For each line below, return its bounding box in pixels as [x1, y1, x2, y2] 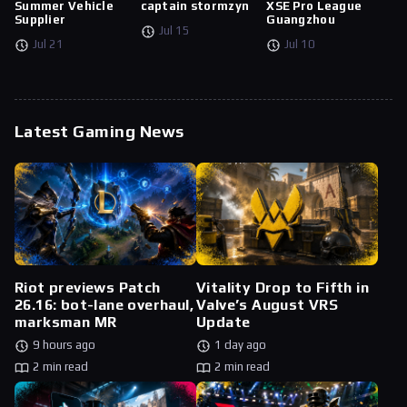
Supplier [15, 13, 66, 27]
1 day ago [214, 337, 266, 352]
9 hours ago [33, 337, 95, 352]
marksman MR [15, 313, 117, 331]
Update [196, 313, 251, 331]
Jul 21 [33, 37, 64, 52]
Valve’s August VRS [196, 295, 339, 313]
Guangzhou [266, 13, 335, 27]
